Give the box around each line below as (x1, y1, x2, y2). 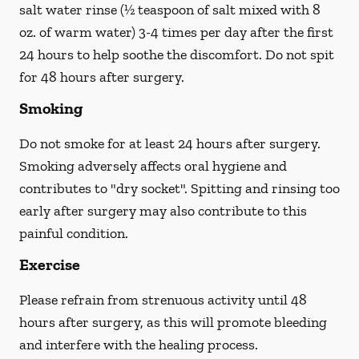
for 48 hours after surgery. (19, 68, 184, 86)
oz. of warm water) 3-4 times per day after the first (19, 23, 333, 41)
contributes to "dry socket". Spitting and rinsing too (19, 179, 340, 197)
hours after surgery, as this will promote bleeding (19, 313, 327, 331)
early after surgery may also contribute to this (19, 202, 307, 220)
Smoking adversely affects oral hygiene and (19, 157, 287, 175)
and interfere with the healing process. (19, 336, 258, 353)
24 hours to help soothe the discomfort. (19, 46, 265, 63)
